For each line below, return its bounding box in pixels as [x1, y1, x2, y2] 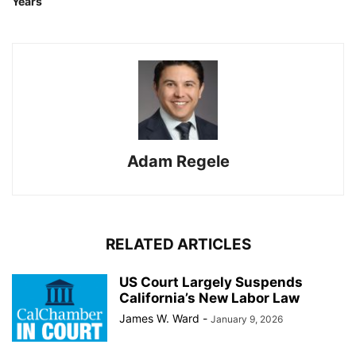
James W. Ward [119, 311, 199, 325]
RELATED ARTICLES [105, 235, 251, 253]
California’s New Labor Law [119, 290, 300, 306]
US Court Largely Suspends [119, 274, 303, 290]
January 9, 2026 [211, 313, 283, 325]
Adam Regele [126, 152, 230, 171]
